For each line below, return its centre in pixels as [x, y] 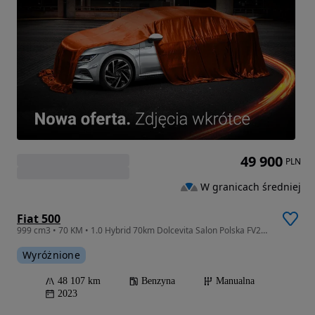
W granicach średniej [251, 186]
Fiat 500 [39, 218]
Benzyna [158, 281]
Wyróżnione [51, 255]
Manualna [235, 281]
